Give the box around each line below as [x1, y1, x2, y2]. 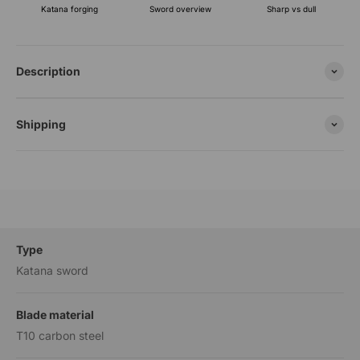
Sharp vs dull [266, 3, 316, 14]
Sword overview [149, 4, 211, 14]
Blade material [16, 308, 94, 322]
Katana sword [16, 264, 88, 278]
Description [16, 64, 80, 79]
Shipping [16, 117, 66, 132]
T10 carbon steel [16, 329, 104, 343]
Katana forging [40, 3, 98, 14]
